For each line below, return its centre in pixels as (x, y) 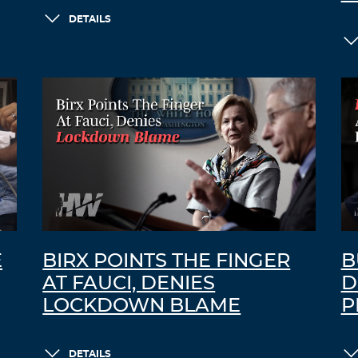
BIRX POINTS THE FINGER (167, 262)
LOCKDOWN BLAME (142, 306)
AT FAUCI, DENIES (129, 284)
